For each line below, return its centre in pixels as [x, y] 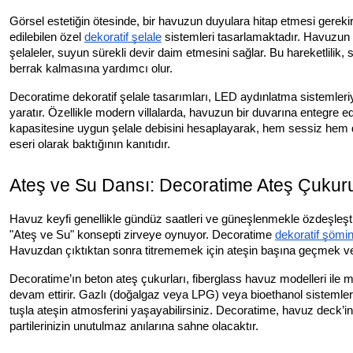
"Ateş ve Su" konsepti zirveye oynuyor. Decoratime [141, 234]
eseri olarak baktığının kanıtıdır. [90, 144]
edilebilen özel [45, 37]
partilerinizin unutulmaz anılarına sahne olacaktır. [134, 326]
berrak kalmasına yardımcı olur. [91, 68]
